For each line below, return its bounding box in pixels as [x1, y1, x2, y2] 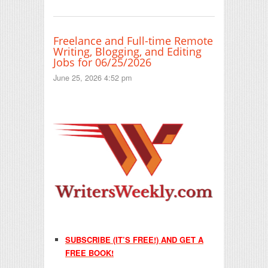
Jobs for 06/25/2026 [53, 54, 151, 69]
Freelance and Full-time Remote [53, 33, 213, 48]
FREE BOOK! [65, 246, 114, 258]
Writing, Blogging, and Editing [53, 44, 202, 59]
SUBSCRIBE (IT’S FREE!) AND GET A [65, 233, 203, 245]
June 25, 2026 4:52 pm [53, 72, 132, 83]
